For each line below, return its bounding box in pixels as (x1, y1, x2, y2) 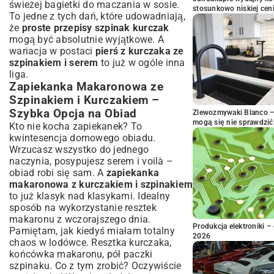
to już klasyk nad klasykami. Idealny (9, 190, 170, 202)
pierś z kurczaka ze (95, 45, 184, 57)
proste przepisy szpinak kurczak (21, 22, 169, 34)
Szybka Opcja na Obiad (9, 107, 137, 120)
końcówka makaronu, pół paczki (9, 248, 153, 260)
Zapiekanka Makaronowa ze (9, 80, 163, 94)
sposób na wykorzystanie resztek (9, 202, 157, 213)
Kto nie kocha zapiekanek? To (9, 120, 142, 132)
